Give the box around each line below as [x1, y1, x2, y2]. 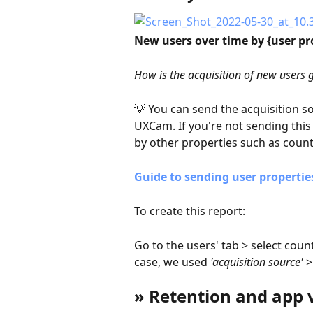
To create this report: [134, 203, 245, 219]
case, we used [134, 254, 210, 270]
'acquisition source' [210, 254, 303, 270]
